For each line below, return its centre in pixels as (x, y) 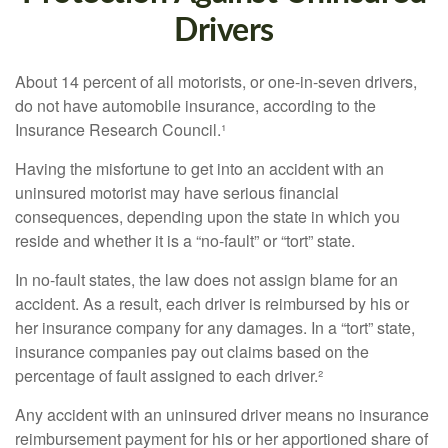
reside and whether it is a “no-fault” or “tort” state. (185, 240)
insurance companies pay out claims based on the (192, 351)
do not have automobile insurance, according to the (195, 105)
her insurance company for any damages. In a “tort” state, (215, 327)
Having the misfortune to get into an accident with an (199, 168)
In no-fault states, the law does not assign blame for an (206, 279)
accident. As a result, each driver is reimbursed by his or (212, 303)
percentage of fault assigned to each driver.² (169, 375)
